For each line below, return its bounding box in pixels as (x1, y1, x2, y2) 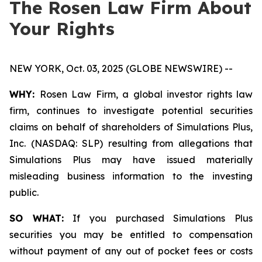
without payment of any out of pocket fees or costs (9, 245, 253, 257)
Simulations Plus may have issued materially (9, 154, 253, 166)
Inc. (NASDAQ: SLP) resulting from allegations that (9, 137, 253, 149)
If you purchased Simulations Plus (63, 212, 253, 224)
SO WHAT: (9, 212, 64, 224)
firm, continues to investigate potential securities (9, 105, 253, 116)
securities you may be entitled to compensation (9, 229, 253, 240)
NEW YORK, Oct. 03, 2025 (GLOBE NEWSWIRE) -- (9, 63, 233, 74)
